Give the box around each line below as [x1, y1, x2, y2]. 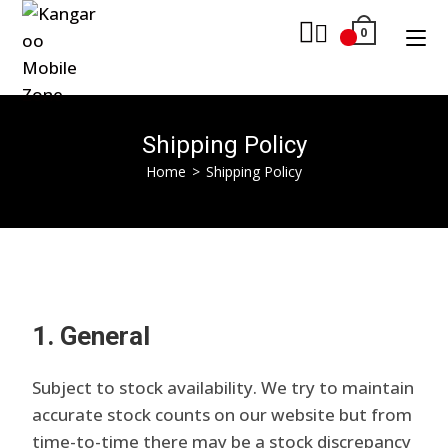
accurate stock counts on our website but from [32, 403, 413, 426]
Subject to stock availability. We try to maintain [32, 376, 415, 399]
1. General [32, 321, 151, 351]
